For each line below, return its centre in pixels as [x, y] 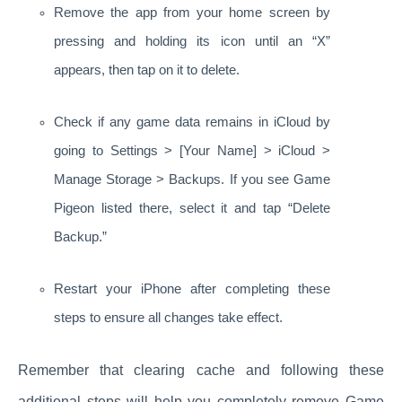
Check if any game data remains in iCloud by [192, 122]
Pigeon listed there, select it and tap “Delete [192, 209]
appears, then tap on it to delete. [147, 70]
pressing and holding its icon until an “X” [192, 42]
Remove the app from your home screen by [192, 13]
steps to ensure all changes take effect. [168, 318]
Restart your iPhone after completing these [192, 289]
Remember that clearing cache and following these [201, 371]
